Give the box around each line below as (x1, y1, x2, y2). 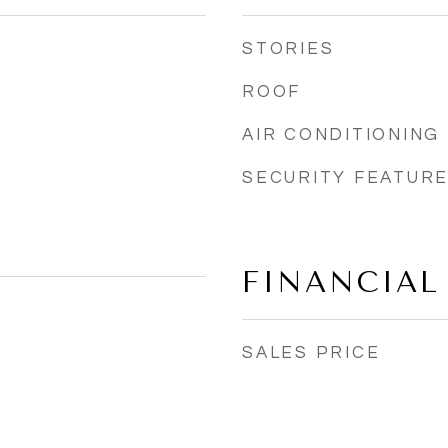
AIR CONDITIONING (242, 126, 440, 144)
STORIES (242, 40, 335, 58)
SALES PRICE (242, 344, 381, 362)
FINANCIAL (242, 265, 440, 299)
